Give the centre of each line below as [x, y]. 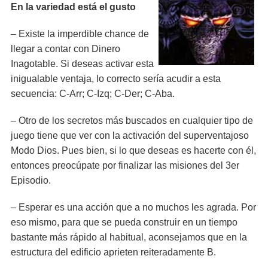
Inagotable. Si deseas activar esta [82, 64]
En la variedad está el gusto [73, 7]
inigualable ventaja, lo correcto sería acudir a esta [116, 79]
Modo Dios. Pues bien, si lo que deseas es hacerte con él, [133, 150]
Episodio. [31, 180]
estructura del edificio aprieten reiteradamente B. [113, 252]
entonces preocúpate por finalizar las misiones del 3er [125, 165]
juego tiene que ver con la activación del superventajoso [130, 135]
